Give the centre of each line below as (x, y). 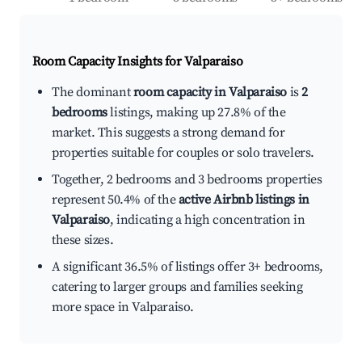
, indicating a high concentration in (208, 220)
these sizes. (83, 240)
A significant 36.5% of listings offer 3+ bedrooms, (188, 267)
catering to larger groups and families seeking (177, 287)
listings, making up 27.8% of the (196, 113)
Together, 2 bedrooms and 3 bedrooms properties (187, 180)
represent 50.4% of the (115, 200)
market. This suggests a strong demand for (168, 133)
